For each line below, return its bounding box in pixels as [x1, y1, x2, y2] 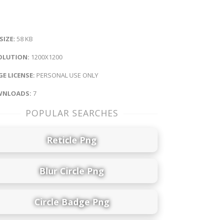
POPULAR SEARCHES [25, 107, 118, 119]
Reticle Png [47, 134, 97, 146]
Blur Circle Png [39, 165, 104, 177]
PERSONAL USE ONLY [35, 71, 98, 80]
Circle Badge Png [34, 195, 110, 208]
